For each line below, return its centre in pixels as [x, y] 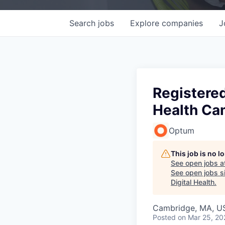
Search [84, 23]
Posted [164, 217]
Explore [146, 23]
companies [182, 23]
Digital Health [193, 182]
